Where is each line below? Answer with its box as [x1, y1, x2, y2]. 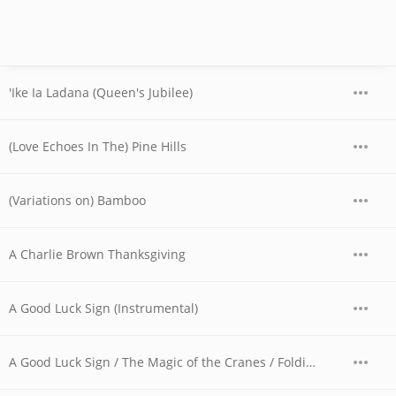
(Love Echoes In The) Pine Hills [9, 138, 187, 155]
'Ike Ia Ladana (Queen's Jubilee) [9, 84, 193, 101]
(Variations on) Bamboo [9, 192, 146, 209]
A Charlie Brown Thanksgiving [9, 246, 186, 263]
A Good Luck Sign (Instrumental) [9, 300, 198, 316]
